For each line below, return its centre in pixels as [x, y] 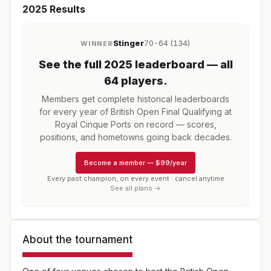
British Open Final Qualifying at [171, 112]
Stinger [129, 43]
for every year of [75, 112]
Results [66, 9]
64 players [133, 81]
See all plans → [135, 188]
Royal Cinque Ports [93, 124]
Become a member [115, 162]
